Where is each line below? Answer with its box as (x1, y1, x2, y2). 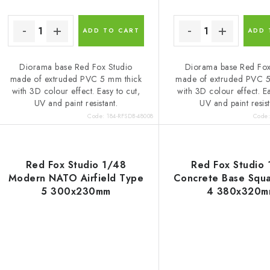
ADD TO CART (82, 26, 140, 36)
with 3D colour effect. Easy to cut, (11, 85, 140, 98)
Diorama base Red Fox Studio (19, 61, 133, 74)
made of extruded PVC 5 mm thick (10, 73, 142, 86)
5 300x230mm (41, 184, 111, 199)
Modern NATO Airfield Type (8, 171, 144, 186)
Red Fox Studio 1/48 (25, 158, 127, 172)
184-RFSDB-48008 (107, 111, 154, 121)
